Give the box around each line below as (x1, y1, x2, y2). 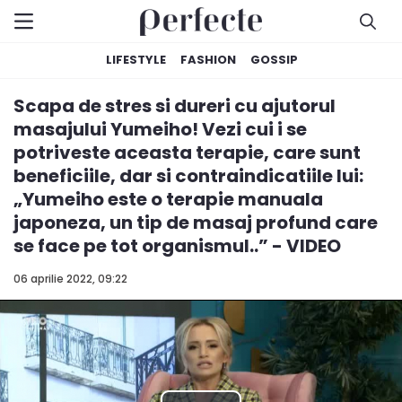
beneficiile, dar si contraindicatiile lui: (13, 163, 363, 188)
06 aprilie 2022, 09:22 (13, 271, 127, 286)
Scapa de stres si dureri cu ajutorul (13, 93, 336, 118)
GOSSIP (250, 51, 298, 68)
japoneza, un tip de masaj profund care (13, 210, 378, 235)
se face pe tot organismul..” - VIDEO (13, 233, 341, 258)
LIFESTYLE (106, 51, 166, 68)
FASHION (180, 51, 236, 68)
